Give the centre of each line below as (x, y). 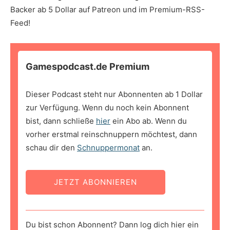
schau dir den (51, 148)
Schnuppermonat (108, 148)
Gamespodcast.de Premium (88, 67)
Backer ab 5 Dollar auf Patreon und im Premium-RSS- (108, 10)
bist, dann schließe (61, 121)
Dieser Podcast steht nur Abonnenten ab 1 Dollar (114, 94)
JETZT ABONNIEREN (95, 182)
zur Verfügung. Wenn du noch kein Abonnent (107, 108)
